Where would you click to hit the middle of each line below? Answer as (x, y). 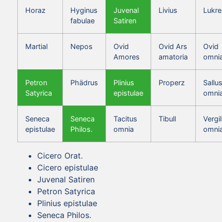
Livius (168, 10)
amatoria (173, 56)
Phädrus (84, 82)
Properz (172, 82)
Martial (36, 46)
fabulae (83, 20)
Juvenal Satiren (66, 179)
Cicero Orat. (60, 155)
